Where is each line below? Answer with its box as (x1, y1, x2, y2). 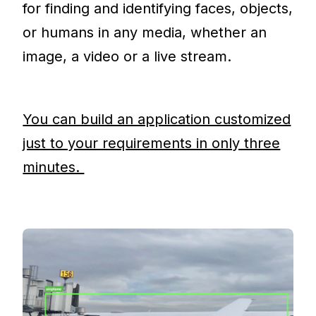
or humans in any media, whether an (23, 23, 267, 41)
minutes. (23, 158, 85, 176)
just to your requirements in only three (23, 134, 281, 152)
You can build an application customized (23, 110, 291, 128)
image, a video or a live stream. (23, 47, 236, 65)
